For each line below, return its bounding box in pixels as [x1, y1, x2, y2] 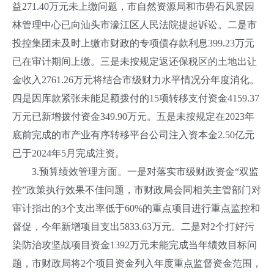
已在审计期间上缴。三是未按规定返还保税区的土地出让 [12, 56, 257, 67]
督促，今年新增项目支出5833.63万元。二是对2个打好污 [12, 221, 254, 232]
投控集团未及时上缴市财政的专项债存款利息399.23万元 [12, 38, 254, 48]
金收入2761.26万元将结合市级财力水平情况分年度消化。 [12, 75, 259, 85]
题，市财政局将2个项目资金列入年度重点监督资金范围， [12, 258, 262, 268]
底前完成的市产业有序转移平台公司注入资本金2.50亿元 [12, 130, 254, 140]
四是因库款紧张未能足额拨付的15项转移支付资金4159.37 [12, 93, 259, 103]
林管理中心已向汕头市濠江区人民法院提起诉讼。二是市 [12, 20, 257, 30]
